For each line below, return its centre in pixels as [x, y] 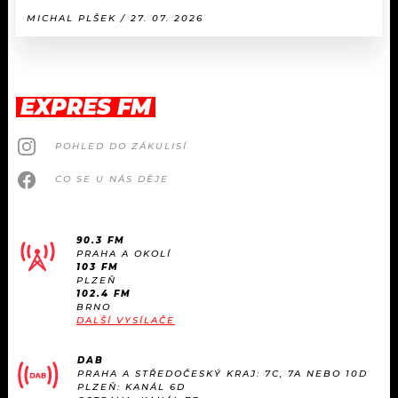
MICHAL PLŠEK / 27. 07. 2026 [115, 18]
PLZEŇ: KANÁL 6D [131, 386]
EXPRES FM [86, 107]
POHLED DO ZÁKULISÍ [121, 147]
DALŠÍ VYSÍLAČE [126, 320]
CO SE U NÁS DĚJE [112, 179]
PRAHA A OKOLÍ [124, 253]
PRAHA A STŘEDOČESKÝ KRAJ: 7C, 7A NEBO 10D [223, 373]
